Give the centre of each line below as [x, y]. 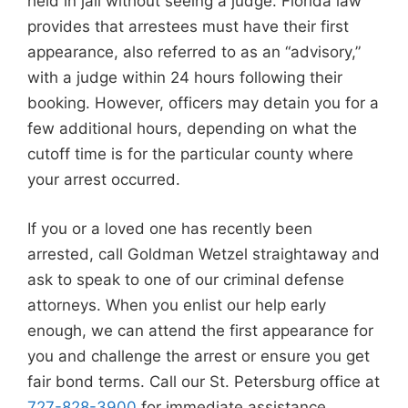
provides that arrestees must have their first [188, 26]
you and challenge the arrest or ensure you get [199, 356]
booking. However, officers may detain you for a [203, 103]
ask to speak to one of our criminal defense [186, 279]
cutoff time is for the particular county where [190, 154]
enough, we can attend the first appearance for [200, 330]
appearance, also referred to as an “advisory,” [194, 52]
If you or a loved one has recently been [170, 228]
